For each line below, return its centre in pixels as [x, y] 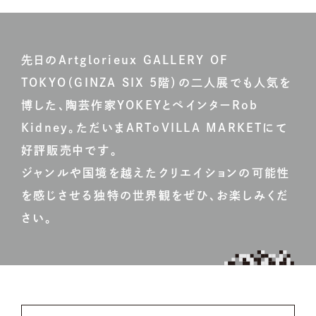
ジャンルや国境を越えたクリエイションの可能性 [156, 173]
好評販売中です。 [69, 151]
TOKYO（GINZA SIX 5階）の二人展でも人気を [157, 83]
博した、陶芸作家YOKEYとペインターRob [140, 105]
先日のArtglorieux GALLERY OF [125, 60]
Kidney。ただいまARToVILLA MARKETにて [154, 128]
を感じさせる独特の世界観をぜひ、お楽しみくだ [156, 196]
